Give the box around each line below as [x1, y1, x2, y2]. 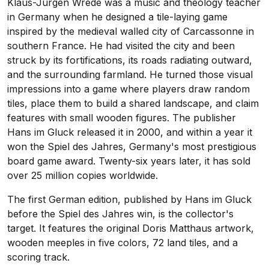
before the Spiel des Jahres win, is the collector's [7, 208, 234, 220]
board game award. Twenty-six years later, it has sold [7, 155, 250, 168]
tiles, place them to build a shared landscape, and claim [7, 97, 259, 110]
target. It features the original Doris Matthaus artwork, [7, 222, 254, 235]
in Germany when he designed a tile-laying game [7, 11, 228, 23]
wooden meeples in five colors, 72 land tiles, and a [7, 237, 238, 249]
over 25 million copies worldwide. [7, 169, 158, 182]
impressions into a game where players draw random [7, 83, 250, 95]
